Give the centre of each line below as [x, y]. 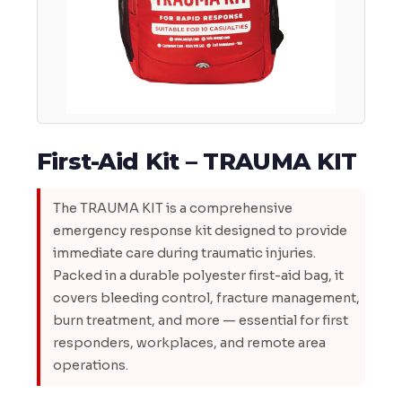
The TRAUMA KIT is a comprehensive [172, 209]
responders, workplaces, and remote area [189, 343]
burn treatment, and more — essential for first [200, 321]
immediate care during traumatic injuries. [184, 253]
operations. [90, 366]
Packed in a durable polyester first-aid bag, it [198, 276]
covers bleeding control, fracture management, [206, 298]
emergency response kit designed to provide [200, 231]
